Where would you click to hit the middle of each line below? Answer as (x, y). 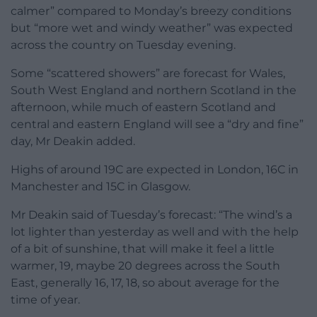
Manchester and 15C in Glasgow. (100, 187)
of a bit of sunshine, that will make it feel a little (143, 249)
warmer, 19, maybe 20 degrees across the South (145, 266)
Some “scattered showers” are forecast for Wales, (148, 74)
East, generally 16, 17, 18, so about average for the (145, 283)
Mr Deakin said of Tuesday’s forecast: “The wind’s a (151, 215)
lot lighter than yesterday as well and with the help (155, 232)
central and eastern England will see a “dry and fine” (157, 125)
